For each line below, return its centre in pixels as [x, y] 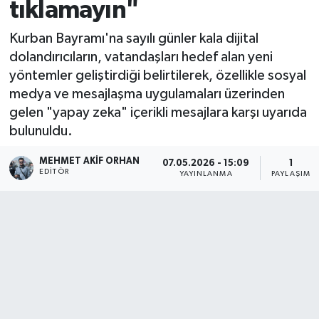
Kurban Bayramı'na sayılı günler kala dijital [134, 38]
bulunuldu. [41, 131]
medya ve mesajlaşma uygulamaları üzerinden [147, 94]
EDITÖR [54, 172]
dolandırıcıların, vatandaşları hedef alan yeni [141, 57]
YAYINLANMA [206, 173]
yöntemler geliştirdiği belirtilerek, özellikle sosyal [157, 75]
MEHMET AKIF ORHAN [90, 162]
